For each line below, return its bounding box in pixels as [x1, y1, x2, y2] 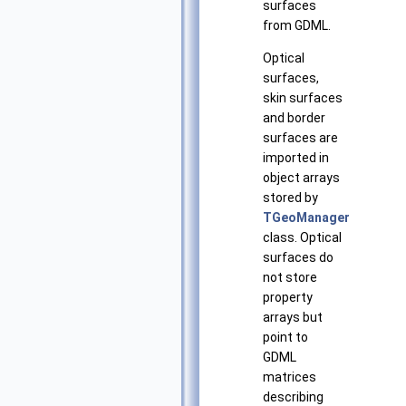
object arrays [263, 170, 340, 186]
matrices [263, 370, 316, 385]
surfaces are [263, 130, 338, 146]
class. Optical [263, 230, 342, 246]
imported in [263, 150, 329, 166]
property [263, 290, 313, 305]
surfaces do [263, 250, 333, 266]
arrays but [263, 310, 323, 325]
